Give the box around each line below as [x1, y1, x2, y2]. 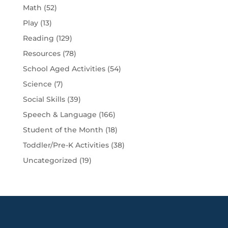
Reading [22, 34, 54, 43]
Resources [22, 49, 61, 59]
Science [22, 79, 52, 89]
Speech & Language [22, 110, 97, 120]
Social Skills [22, 95, 65, 104]
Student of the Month [22, 125, 103, 135]
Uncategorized [22, 156, 77, 165]
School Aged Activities [22, 64, 105, 74]
